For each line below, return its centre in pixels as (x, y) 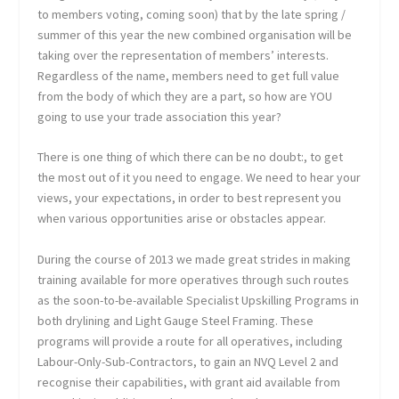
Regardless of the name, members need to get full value (189, 75)
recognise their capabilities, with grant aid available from (189, 382)
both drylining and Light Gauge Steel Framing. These (176, 320)
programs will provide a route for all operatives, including (191, 341)
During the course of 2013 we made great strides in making (195, 259)
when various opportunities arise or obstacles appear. (182, 219)
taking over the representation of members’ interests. (183, 55)
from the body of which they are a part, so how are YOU (185, 96)
